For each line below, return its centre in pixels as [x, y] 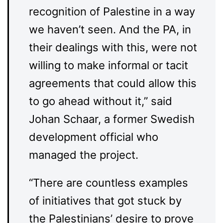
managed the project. [84, 155]
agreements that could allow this [113, 83]
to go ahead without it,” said [101, 101]
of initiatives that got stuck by [105, 201]
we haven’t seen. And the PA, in [110, 30]
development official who [94, 137]
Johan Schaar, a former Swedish [112, 119]
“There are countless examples [109, 183]
